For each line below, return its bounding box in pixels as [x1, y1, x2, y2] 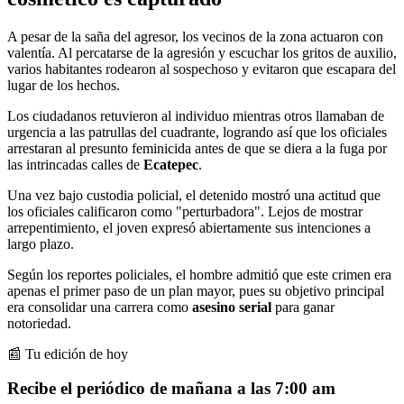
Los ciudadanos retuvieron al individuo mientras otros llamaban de [7, 107, 384, 124]
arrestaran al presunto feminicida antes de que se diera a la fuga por [7, 140, 387, 156]
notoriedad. [7, 315, 71, 331]
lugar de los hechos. [7, 77, 120, 93]
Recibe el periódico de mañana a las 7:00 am [7, 379, 335, 399]
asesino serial [192, 298, 271, 315]
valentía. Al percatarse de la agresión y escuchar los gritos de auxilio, [7, 44, 397, 60]
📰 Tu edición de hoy [7, 345, 128, 362]
